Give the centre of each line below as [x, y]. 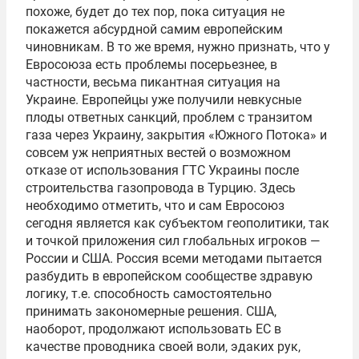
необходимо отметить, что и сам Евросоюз [155, 206]
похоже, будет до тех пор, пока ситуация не [155, 12]
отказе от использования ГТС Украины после [162, 170]
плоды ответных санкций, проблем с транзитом [169, 117]
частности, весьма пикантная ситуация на [153, 82]
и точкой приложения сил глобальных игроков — [173, 241]
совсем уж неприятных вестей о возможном [158, 153]
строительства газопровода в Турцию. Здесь [161, 188]
